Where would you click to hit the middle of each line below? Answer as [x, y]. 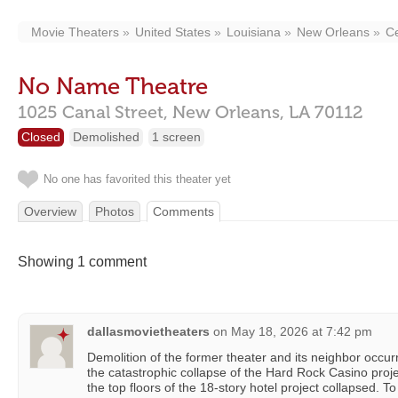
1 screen [176, 137]
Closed [41, 137]
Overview [50, 211]
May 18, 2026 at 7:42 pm [302, 331]
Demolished [106, 137]
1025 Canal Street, [93, 112]
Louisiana [254, 32]
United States [173, 32]
